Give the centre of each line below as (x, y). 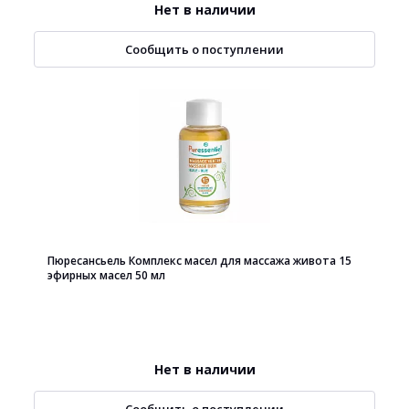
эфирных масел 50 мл (106, 275)
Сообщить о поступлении (204, 49)
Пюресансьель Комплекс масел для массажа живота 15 (199, 261)
